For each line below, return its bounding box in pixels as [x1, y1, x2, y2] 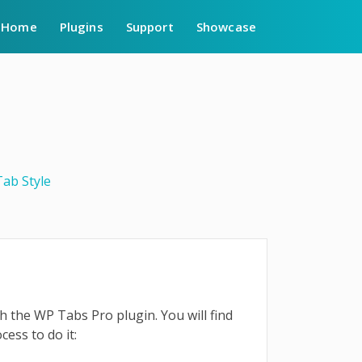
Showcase [196, 19, 256, 35]
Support [125, 19, 174, 35]
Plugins [59, 19, 103, 35]
